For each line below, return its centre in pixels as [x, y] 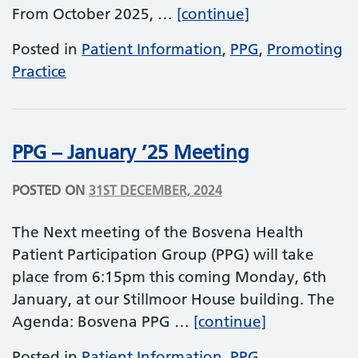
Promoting [305, 49]
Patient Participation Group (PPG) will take [163, 254]
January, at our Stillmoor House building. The [173, 299]
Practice [39, 71]
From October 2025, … [94, 14]
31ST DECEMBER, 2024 [155, 190]
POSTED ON [50, 190]
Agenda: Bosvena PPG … [103, 321]
